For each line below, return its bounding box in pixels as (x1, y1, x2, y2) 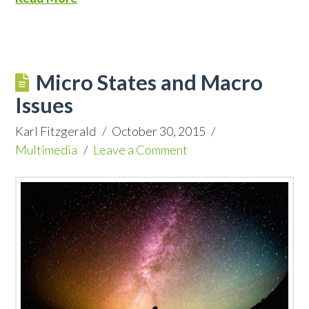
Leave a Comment (92, 141, 188, 157)
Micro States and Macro (35, 69, 263, 95)
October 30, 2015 (111, 123, 206, 139)
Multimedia (15, 141, 78, 157)
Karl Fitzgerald (15, 123, 97, 139)
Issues (15, 92, 74, 118)
